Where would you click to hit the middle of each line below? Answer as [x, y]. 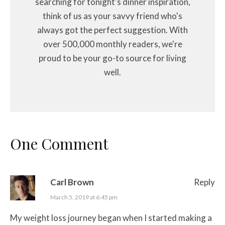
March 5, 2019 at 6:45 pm [84, 197]
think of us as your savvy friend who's [113, 16]
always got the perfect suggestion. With [113, 30]
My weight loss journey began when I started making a [111, 217]
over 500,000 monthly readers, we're [113, 44]
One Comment [59, 143]
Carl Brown [72, 182]
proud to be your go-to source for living [113, 58]
